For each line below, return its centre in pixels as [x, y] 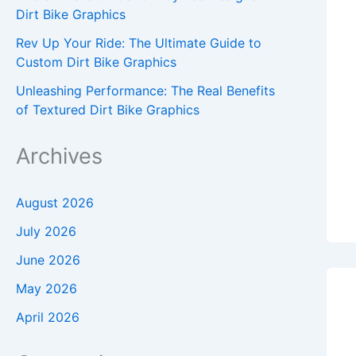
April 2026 [48, 317]
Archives [59, 157]
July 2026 [46, 232]
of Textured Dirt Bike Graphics [108, 110]
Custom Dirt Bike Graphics [96, 62]
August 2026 [55, 203]
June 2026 [48, 260]
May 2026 [46, 289]
